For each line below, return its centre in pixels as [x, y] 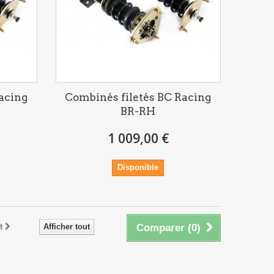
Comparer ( [164, 228]
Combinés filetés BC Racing [138, 97]
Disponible [138, 167]
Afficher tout [67, 226]
